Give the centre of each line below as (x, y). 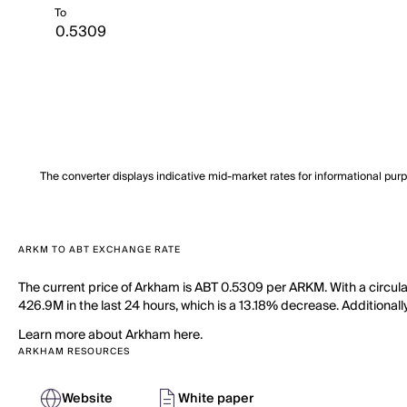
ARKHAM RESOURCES (74, 352)
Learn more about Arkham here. (110, 335)
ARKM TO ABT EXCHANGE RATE (99, 250)
